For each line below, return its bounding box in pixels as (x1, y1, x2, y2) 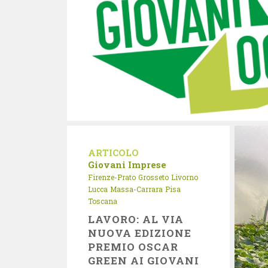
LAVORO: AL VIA (88, 212, 184, 226)
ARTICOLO (88, 147, 139, 159)
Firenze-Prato (88, 172, 136, 182)
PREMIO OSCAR (88, 240, 179, 254)
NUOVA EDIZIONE (88, 226, 192, 240)
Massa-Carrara (110, 184, 163, 194)
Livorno (171, 172, 198, 182)
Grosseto (138, 172, 169, 182)
